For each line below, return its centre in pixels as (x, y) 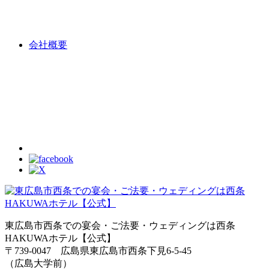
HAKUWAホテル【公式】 (60, 238)
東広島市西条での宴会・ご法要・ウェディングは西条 (120, 225)
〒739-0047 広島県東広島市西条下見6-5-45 (98, 250)
